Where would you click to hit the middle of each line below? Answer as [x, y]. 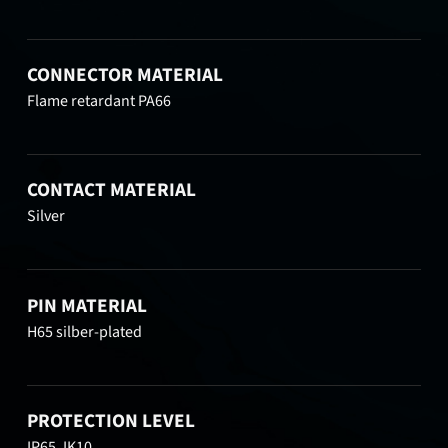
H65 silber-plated [85, 331]
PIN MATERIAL [87, 305]
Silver [46, 216]
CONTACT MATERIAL [112, 190]
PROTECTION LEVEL [111, 420]
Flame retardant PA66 [99, 100]
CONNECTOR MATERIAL [125, 74]
